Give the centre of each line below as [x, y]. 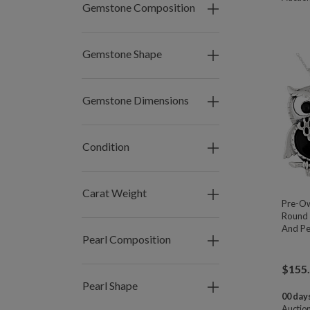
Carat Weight [115, 193]
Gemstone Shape [122, 54]
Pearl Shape [110, 285]
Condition [106, 146]
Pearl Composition [127, 239]
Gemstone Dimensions [136, 100]
